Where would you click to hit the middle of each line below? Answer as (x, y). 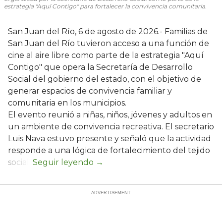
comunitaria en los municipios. (67, 103)
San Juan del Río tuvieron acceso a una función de (109, 43)
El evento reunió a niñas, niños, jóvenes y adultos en (110, 114)
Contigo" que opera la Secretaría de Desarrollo (100, 67)
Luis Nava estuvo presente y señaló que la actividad (110, 138)
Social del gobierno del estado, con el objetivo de (105, 79)
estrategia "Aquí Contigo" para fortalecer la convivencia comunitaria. (105, 6)
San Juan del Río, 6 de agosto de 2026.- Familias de (108, 31)
